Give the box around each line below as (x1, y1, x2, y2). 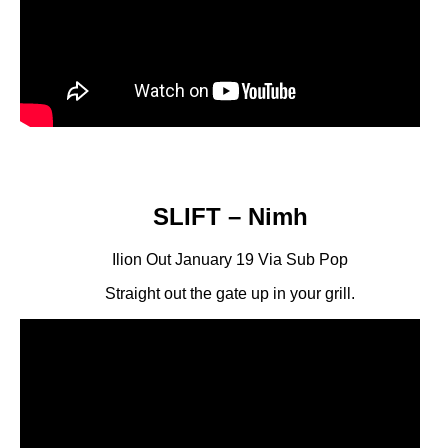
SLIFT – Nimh (152, 202, 308, 230)
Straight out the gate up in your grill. (105, 284, 355, 302)
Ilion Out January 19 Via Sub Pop (112, 250, 348, 268)
